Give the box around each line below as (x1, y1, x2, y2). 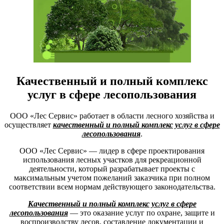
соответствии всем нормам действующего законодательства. (8, 182, 215, 191)
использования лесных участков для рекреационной (22, 155, 201, 164)
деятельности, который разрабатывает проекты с (29, 164, 195, 173)
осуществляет (4, 120, 53, 129)
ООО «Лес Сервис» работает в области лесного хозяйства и (9, 111, 214, 120)
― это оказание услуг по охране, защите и (67, 208, 215, 217)
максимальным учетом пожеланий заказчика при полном (14, 173, 210, 182)
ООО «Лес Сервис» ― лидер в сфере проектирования (19, 146, 204, 155)
